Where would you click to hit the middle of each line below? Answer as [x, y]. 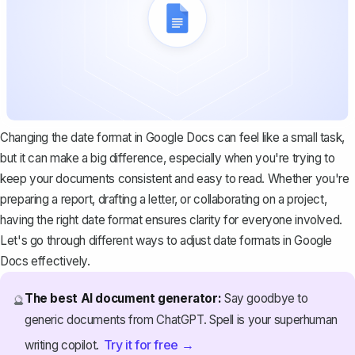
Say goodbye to [265, 298]
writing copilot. [63, 345]
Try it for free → [149, 344]
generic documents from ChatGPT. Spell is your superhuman [181, 319]
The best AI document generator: [123, 298]
